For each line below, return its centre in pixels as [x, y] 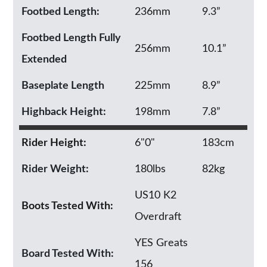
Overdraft [158, 217]
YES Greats [162, 243]
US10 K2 [156, 195]
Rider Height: [54, 143]
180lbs [150, 169]
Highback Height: [64, 112]
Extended [44, 59]
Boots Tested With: [68, 206]
